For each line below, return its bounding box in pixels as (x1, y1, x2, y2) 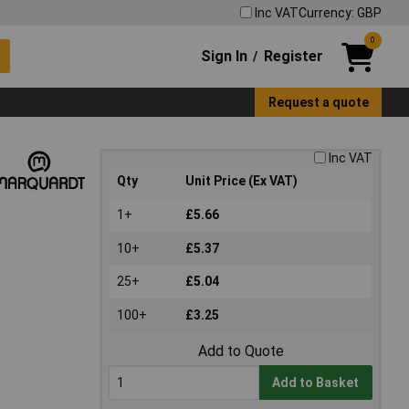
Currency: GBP (299, 5, 382, 20)
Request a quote (267, 94, 369, 110)
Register (263, 47, 323, 65)
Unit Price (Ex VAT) (185, 173, 298, 189)
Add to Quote (197, 342, 284, 361)
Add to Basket (272, 375, 360, 391)
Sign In (201, 47, 248, 65)
